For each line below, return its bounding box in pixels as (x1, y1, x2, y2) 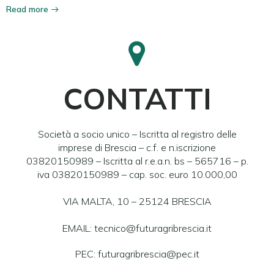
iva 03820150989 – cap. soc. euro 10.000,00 (37, 168, 237, 180)
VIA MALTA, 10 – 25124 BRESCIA (62, 195, 212, 207)
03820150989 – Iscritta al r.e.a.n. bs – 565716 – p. (26, 155, 248, 167)
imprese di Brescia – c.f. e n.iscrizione (58, 141, 216, 154)
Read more (6, 4, 48, 15)
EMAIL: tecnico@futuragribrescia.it (62, 222, 212, 234)
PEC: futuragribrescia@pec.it (75, 248, 199, 260)
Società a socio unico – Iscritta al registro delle (37, 128, 237, 140)
